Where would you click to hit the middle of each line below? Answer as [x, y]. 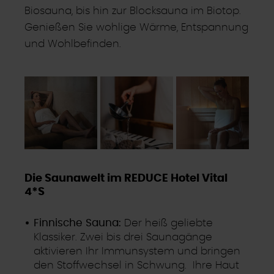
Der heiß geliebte [167, 223]
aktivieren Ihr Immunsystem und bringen [137, 251]
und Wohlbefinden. [73, 43]
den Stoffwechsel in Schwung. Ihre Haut [137, 265]
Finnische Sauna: [78, 223]
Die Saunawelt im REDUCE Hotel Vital [126, 179]
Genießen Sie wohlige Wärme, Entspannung [136, 27]
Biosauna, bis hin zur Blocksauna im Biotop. [133, 10]
